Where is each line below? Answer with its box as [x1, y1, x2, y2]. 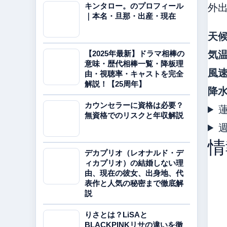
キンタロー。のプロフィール [85, 2, 183, 10]
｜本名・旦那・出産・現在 [85, 12, 176, 20]
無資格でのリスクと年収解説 [85, 111, 183, 120]
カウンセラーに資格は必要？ [85, 101, 183, 109]
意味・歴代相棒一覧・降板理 [85, 59, 183, 68]
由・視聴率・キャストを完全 [85, 69, 183, 78]
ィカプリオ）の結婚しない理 [85, 159, 183, 167]
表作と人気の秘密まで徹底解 [85, 179, 183, 187]
